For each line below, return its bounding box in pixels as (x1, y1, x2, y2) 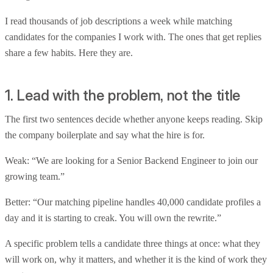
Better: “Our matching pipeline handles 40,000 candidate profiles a (5, 197, 261, 208)
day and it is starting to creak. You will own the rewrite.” (5, 213, 221, 224)
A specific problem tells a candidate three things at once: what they (5, 238, 260, 249)
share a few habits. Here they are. (5, 47, 133, 58)
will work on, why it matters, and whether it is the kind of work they (5, 254, 267, 265)
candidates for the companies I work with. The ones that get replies (5, 31, 261, 42)
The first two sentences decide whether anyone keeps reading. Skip (5, 114, 263, 125)
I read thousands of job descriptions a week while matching (5, 15, 232, 26)
